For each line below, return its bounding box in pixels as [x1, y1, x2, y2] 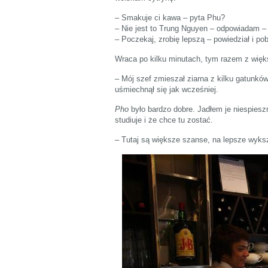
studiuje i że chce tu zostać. [115, 115, 213, 124]
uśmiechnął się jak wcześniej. [115, 84, 218, 94]
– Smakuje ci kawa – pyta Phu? [115, 13, 225, 22]
